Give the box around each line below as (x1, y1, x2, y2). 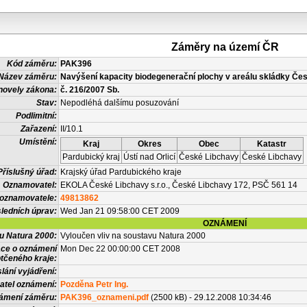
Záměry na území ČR (171, 41, 279, 53)
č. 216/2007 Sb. (60, 85, 119, 95)
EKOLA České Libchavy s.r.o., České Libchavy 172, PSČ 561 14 (60, 180, 297, 190)
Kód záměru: (7, 59, 57, 69)
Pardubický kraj (62, 152, 120, 162)
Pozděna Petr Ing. (60, 280, 128, 289)
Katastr (257, 139, 286, 149)
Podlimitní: (16, 111, 57, 121)
